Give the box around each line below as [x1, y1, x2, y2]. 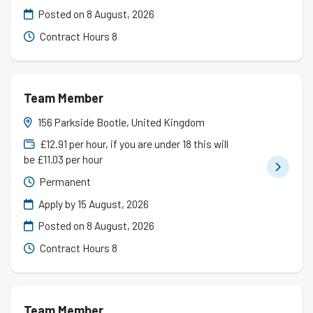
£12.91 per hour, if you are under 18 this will [38, 138, 229, 151]
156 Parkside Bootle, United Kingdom [38, 115, 205, 129]
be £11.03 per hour [24, 153, 103, 166]
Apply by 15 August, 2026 [36, 197, 150, 210]
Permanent [38, 175, 92, 189]
